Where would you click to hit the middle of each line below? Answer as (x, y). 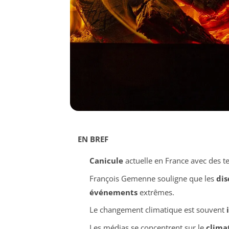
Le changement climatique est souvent (158, 210)
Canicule (106, 161)
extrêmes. (156, 192)
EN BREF (93, 139)
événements (113, 192)
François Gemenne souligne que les (153, 178)
